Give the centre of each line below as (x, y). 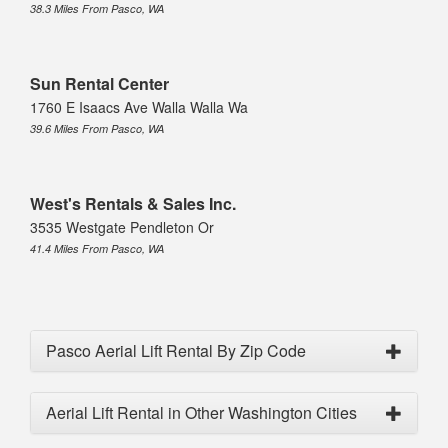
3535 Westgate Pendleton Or (122, 226)
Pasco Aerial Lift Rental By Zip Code (176, 350)
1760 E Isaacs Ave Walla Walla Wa (139, 106)
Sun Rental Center (99, 83)
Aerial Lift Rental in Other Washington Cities (201, 412)
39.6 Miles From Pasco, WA (97, 128)
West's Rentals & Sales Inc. (133, 203)
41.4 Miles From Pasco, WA (97, 248)
